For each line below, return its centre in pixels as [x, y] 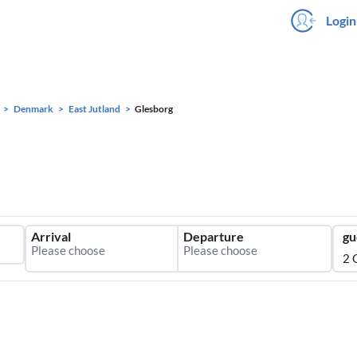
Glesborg [154, 109]
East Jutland [94, 109]
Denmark [33, 109]
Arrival [51, 236]
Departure [214, 236]
